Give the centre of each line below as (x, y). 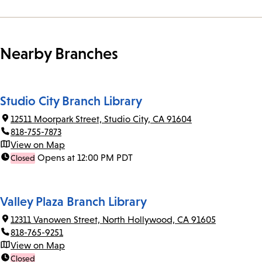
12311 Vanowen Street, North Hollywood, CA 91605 (113, 220)
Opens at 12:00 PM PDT (85, 158)
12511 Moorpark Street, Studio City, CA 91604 (101, 119)
